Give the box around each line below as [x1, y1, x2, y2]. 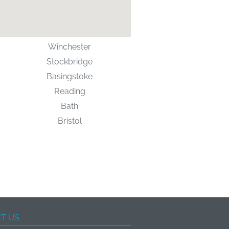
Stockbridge [47, 57, 93, 66]
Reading [54, 86, 85, 96]
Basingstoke [47, 72, 93, 81]
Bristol [57, 116, 82, 126]
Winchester [48, 42, 91, 52]
